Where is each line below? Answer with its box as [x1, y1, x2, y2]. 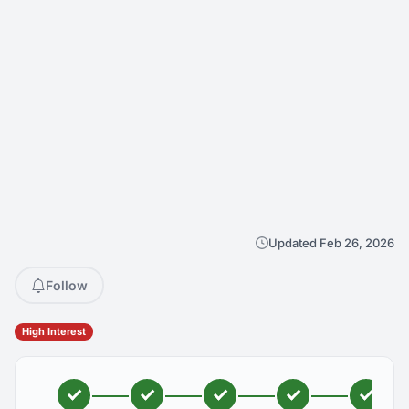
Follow [46, 278, 88, 293]
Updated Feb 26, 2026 [268, 236, 394, 250]
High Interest [22, 325, 86, 338]
